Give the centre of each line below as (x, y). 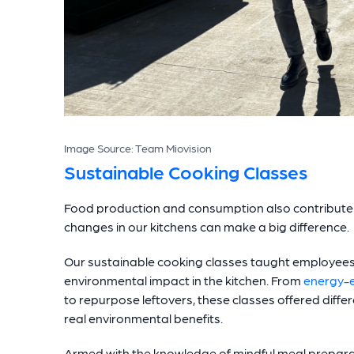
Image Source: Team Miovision (138, 148)
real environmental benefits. (143, 318)
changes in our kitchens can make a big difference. (208, 227)
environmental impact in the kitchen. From (184, 281)
